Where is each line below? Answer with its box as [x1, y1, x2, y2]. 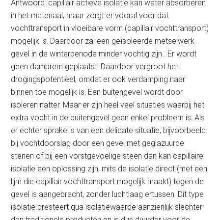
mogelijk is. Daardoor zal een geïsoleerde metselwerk [11, 36, 195, 46]
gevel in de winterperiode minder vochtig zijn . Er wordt [11, 49, 197, 58]
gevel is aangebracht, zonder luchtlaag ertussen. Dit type [11, 190, 204, 199]
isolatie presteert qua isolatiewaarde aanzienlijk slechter [11, 202, 203, 212]
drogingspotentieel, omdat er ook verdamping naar [11, 75, 186, 84]
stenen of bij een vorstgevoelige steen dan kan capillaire [11, 151, 204, 161]
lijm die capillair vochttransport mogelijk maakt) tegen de [11, 177, 204, 186]
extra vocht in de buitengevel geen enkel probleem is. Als [11, 113, 205, 122]
